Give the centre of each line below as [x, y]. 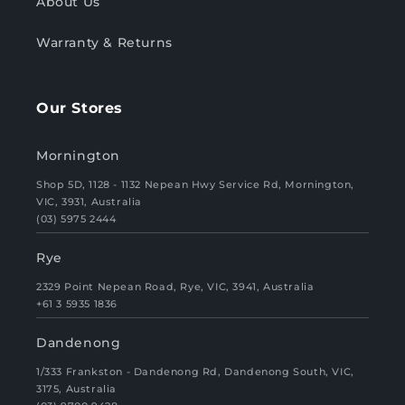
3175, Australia [76, 389]
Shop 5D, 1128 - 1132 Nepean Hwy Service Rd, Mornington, [196, 185]
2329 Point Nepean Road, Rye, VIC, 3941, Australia [175, 287]
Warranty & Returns [104, 43]
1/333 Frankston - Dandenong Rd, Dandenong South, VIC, [195, 372]
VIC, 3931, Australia [89, 202]
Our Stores [80, 108]
